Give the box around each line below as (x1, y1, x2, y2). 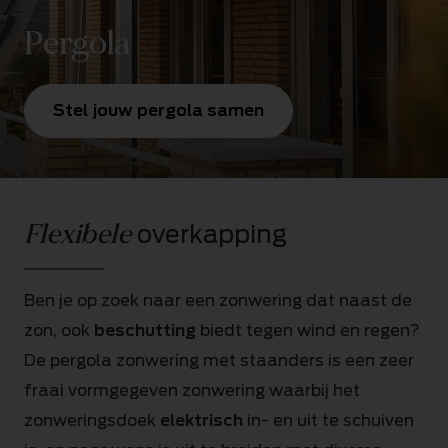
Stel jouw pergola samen (53, 101, 264, 120)
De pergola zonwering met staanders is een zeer (24, 351, 414, 370)
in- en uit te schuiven (243, 411, 414, 430)
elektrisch (160, 411, 243, 430)
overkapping (131, 220, 287, 249)
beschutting (90, 321, 200, 340)
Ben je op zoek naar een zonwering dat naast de (24, 291, 412, 310)
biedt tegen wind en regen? (200, 321, 420, 340)
